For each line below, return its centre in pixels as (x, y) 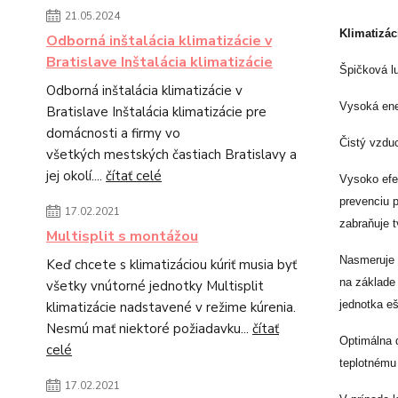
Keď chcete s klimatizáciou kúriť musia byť (171, 265)
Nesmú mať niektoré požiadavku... (149, 329)
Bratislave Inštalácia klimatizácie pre (156, 112)
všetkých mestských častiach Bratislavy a (171, 155)
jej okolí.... (76, 176)
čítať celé (134, 176)
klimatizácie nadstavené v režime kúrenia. (171, 307)
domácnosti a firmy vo (113, 133)
